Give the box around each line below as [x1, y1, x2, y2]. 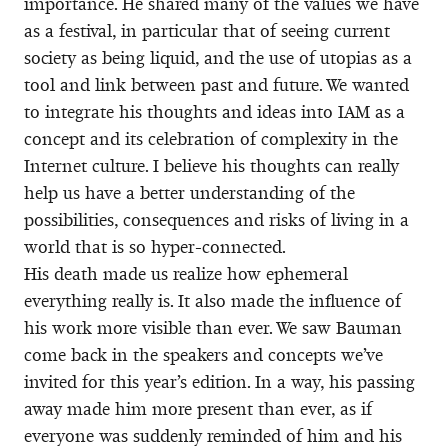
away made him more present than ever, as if [24, 397, 372, 420]
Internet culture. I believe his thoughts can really [24, 154, 399, 177]
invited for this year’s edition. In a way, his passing [24, 370, 415, 393]
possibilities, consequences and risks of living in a [24, 208, 409, 231]
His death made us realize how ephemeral [24, 262, 348, 285]
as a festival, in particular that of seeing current [24, 19, 390, 42]
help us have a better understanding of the [24, 181, 355, 204]
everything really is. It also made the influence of [24, 289, 401, 312]
